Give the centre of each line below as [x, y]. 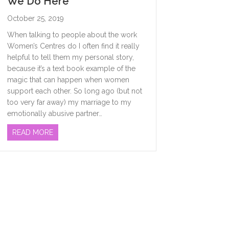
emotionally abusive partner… [54, 114]
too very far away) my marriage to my [69, 102]
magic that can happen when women [68, 80]
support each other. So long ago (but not [74, 91]
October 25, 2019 [35, 19]
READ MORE [32, 133]
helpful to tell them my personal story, [70, 58]
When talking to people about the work [72, 35]
